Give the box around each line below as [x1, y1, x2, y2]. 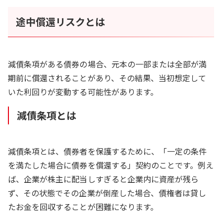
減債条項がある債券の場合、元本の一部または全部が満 [8, 58, 207, 70]
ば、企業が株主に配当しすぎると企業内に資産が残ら [8, 173, 199, 185]
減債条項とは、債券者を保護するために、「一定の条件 [8, 145, 207, 158]
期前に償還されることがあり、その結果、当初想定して [8, 72, 207, 84]
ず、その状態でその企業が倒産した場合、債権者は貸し [8, 187, 207, 199]
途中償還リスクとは [16, 14, 106, 29]
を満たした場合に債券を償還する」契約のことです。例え [8, 159, 214, 171]
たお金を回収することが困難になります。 [8, 201, 158, 213]
